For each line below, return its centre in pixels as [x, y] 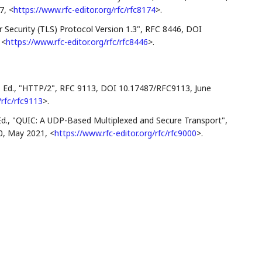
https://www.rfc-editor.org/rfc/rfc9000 [125, 133]
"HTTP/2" [37, 88]
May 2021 [26, 133]
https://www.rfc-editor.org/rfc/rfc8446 [77, 42]
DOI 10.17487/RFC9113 [145, 88]
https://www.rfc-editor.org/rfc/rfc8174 [84, 9]
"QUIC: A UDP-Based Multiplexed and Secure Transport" [118, 120]
